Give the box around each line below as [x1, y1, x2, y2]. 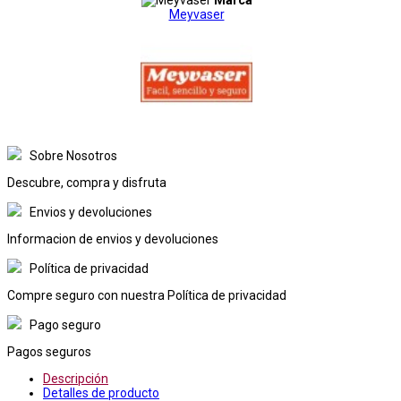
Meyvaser [168, 6, 225, 21]
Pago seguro [30, 317, 101, 332]
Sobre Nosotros [30, 148, 117, 163]
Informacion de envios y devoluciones [7, 231, 218, 246]
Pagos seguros [7, 344, 91, 359]
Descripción [43, 371, 108, 386]
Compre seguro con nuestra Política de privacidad [7, 287, 286, 303]
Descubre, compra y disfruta [7, 175, 166, 190]
